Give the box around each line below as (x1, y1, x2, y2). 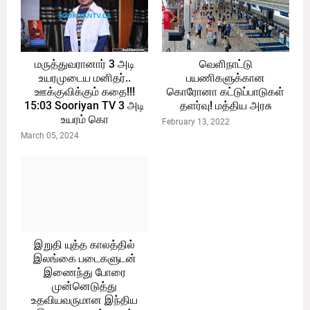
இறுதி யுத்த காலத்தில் (34, 238, 135, 252)
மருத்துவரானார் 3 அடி (34, 57, 135, 71)
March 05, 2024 (21, 131, 79, 141)
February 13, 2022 (162, 117, 230, 127)
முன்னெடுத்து (52, 280, 117, 293)
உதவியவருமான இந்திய (31, 293, 138, 307)
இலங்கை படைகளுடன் (33, 252, 136, 266)
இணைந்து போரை (43, 266, 126, 280)
